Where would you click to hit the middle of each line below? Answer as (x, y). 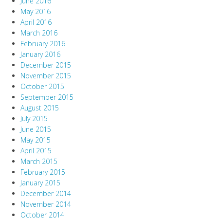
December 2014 (46, 194)
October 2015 (42, 87)
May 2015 (36, 140)
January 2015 (40, 183)
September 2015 (47, 97)
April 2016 (36, 22)
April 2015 (36, 151)
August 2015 (40, 108)
